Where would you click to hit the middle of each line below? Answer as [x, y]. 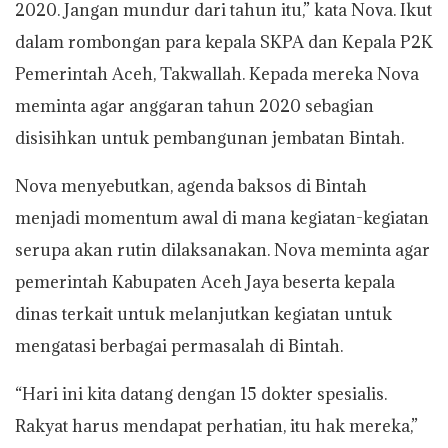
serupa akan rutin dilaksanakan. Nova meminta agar [222, 249]
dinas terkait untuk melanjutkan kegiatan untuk [203, 313]
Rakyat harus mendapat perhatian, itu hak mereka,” [216, 425]
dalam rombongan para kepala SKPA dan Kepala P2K [224, 41]
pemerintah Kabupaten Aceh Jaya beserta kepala [205, 281]
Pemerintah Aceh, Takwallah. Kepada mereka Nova [217, 73]
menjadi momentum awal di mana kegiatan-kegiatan [222, 217]
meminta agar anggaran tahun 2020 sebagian [194, 105]
